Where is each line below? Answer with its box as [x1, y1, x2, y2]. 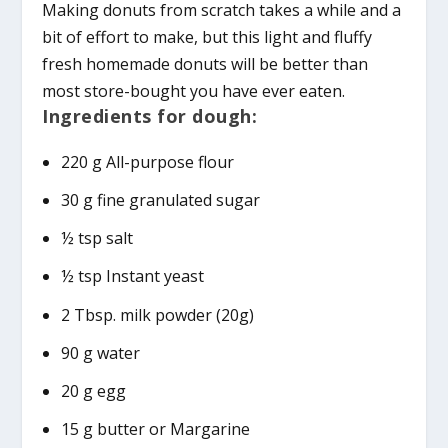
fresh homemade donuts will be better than [42, 52, 369, 75]
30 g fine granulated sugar [60, 188, 260, 211]
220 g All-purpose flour [60, 150, 234, 173]
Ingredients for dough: [42, 103, 258, 128]
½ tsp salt [60, 227, 133, 250]
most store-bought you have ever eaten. [42, 79, 346, 102]
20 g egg [60, 379, 126, 402]
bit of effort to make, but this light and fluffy [42, 25, 373, 48]
